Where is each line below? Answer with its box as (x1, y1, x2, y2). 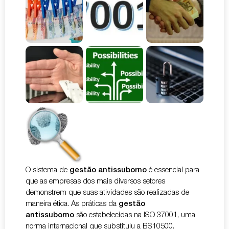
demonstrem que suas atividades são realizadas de (26, 189, 189, 197)
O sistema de (26, 166, 70, 174)
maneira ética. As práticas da (26, 200, 119, 208)
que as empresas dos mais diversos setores (26, 177, 165, 186)
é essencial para (147, 166, 199, 174)
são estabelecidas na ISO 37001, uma (74, 211, 195, 219)
